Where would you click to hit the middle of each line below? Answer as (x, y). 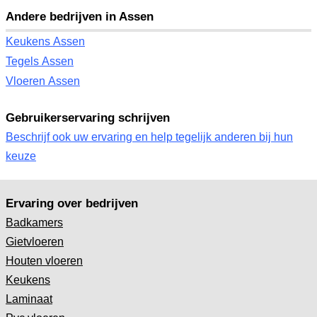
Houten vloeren (44, 261)
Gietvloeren (35, 242)
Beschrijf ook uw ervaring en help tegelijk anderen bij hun (149, 137)
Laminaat (29, 299)
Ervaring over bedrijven (72, 203)
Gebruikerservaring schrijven (88, 117)
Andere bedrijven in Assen (80, 17)
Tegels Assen (40, 61)
